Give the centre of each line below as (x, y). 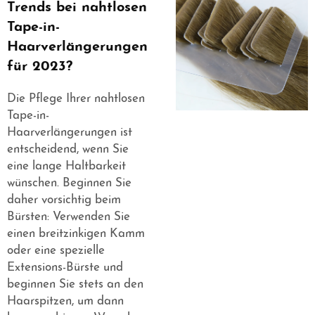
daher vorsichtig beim (64, 200)
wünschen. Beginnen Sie (69, 184)
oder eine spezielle (56, 251)
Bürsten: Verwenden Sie (69, 217)
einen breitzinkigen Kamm (76, 234)
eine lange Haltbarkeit (66, 167)
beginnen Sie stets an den (75, 285)
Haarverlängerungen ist (70, 133)
